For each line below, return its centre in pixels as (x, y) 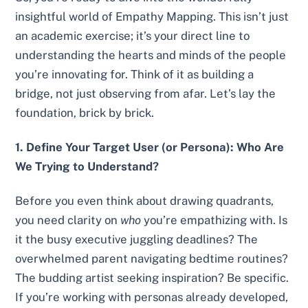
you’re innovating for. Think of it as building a (135, 75)
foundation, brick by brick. (85, 113)
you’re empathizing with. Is (214, 220)
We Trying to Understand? (87, 166)
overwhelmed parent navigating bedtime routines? (152, 258)
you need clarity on (68, 220)
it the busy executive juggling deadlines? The (137, 239)
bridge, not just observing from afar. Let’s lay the (146, 94)
